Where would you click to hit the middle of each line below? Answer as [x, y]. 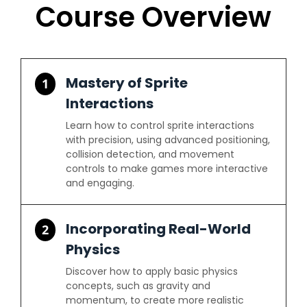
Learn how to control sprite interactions [160, 125]
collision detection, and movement [150, 154]
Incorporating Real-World [159, 229]
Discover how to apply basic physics [152, 271]
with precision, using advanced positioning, [168, 140]
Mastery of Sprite [127, 83]
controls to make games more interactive [167, 169]
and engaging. [100, 183]
